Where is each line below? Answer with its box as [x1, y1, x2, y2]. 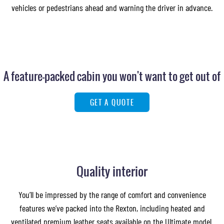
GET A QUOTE [89, 97, 134, 107]
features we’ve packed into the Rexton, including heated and [19, 202, 205, 213]
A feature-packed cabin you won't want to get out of [3, 68, 220, 84]
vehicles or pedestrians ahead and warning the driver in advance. [11, 2, 212, 13]
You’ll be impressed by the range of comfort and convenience [18, 189, 206, 200]
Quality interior [76, 162, 147, 180]
